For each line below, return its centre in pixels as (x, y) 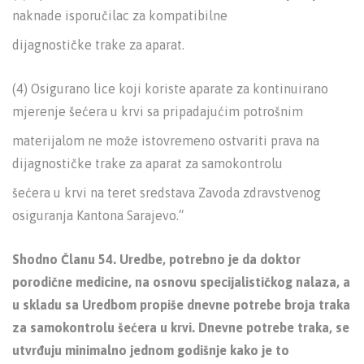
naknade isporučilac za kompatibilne (120, 15)
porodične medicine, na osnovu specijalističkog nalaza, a (181, 282)
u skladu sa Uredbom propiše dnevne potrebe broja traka (181, 305)
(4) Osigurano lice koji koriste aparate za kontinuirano (170, 89)
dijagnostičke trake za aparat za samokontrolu (147, 163)
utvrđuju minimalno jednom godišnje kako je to (151, 350)
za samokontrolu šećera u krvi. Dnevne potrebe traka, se (181, 327)
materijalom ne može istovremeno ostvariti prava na (166, 141)
